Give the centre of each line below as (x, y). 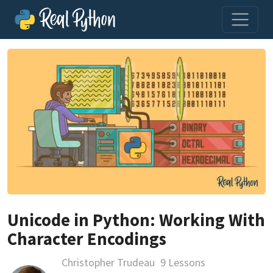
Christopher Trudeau (108, 262)
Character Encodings (87, 239)
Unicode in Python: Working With (136, 220)
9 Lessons (183, 262)
